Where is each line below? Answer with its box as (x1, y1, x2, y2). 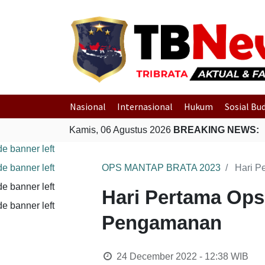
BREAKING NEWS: (173, 125, 259, 135)
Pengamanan (102, 212, 222, 234)
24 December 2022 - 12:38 (116, 251, 228, 261)
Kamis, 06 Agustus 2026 (69, 125, 173, 135)
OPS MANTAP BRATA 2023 (102, 163, 221, 173)
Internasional (117, 101, 173, 112)
